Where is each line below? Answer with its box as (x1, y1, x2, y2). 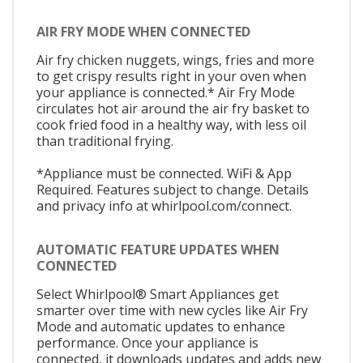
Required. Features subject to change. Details (36, 181, 309, 199)
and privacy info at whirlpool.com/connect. (36, 197, 292, 216)
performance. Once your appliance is (36, 333, 258, 352)
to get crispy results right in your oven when (36, 67, 306, 86)
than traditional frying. (36, 132, 173, 151)
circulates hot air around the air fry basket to (36, 100, 310, 118)
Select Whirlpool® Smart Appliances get (36, 284, 279, 303)
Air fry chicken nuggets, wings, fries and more (36, 51, 314, 70)
